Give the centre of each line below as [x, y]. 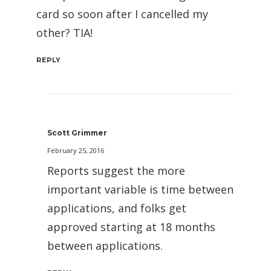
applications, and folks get [117, 208]
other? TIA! [64, 32]
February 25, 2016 [76, 150]
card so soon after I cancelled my [122, 14]
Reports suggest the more [116, 170]
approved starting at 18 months [131, 227]
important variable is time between [140, 189]
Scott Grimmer [77, 132]
